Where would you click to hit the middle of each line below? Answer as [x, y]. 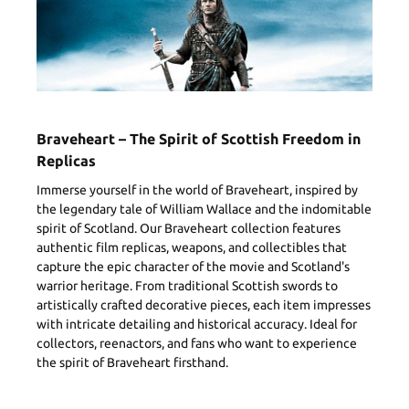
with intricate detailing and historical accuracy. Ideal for [197, 324]
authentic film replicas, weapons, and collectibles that [192, 247]
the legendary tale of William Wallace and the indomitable [204, 209]
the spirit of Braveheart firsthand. [132, 362]
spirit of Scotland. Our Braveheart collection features [189, 228]
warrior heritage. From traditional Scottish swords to [187, 285]
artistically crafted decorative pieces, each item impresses [204, 304]
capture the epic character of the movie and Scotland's [193, 266]
